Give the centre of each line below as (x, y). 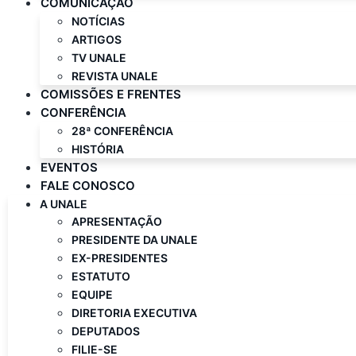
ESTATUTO (101, 276)
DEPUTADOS (106, 331)
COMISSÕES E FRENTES (111, 94)
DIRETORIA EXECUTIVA (134, 313)
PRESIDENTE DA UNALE (135, 240)
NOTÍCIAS (98, 21)
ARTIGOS (97, 39)
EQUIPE (92, 294)
